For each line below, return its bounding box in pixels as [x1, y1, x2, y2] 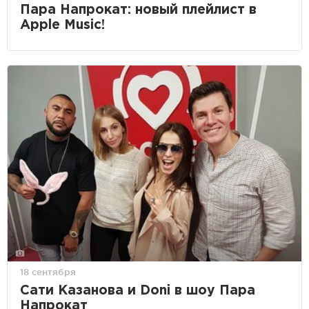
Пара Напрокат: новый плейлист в [20, 3, 257, 16]
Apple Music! [20, 19, 105, 31]
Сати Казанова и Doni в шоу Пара [20, 285, 255, 297]
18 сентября [20, 267, 76, 277]
